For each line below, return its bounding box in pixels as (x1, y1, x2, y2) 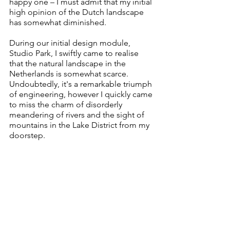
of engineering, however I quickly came (9, 89, 155, 99)
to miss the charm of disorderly (9, 100, 124, 109)
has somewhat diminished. (9, 17, 106, 27)
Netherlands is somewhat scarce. (9, 69, 130, 79)
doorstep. (9, 130, 47, 140)
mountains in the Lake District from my (9, 120, 151, 130)
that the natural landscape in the (9, 59, 128, 68)
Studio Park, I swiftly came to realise (9, 48, 141, 58)
